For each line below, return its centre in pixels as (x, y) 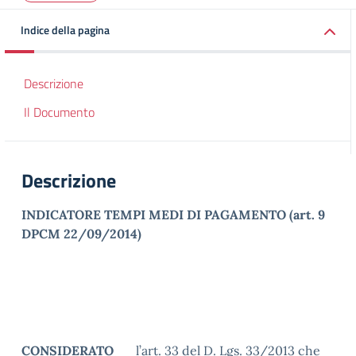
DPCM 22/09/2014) (81, 234)
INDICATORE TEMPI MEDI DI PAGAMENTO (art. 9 (173, 215)
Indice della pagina (65, 30)
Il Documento (59, 112)
